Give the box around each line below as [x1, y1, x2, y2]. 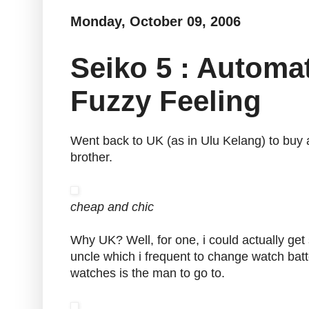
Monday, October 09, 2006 [70, 14, 241, 30]
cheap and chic [70, 200, 154, 215]
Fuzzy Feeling [70, 84, 261, 117]
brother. [70, 150, 112, 165]
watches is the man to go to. [70, 266, 225, 281]
